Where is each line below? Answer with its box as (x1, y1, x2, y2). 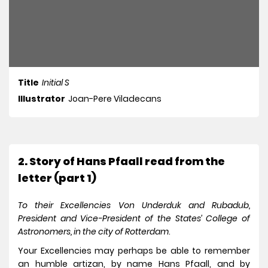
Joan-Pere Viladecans (68, 93, 162, 105)
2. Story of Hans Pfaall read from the (18, 154, 225, 169)
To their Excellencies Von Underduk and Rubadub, (18, 199, 250, 212)
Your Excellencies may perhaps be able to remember (18, 245, 250, 257)
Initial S (42, 77, 69, 89)
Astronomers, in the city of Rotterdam (18, 226, 169, 238)
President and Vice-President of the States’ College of (18, 212, 250, 225)
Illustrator (18, 93, 65, 105)
